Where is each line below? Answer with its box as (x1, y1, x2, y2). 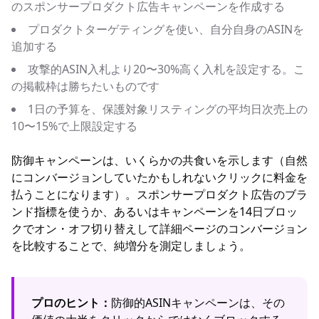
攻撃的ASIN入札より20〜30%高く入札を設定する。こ (28, 61, 305, 77)
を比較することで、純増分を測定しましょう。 (11, 238, 251, 253)
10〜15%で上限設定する (11, 118, 137, 134)
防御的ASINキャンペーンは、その (111, 295, 285, 310)
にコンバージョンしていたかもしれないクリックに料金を (11, 169, 308, 185)
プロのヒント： (31, 295, 111, 310)
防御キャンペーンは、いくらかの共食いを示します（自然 (11, 152, 308, 168)
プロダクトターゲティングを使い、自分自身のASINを (28, 21, 304, 37)
